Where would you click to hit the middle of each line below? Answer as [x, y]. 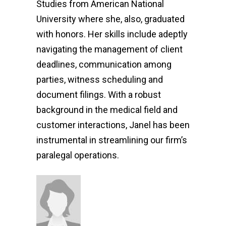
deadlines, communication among [104, 64]
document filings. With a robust [99, 95]
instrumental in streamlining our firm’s [112, 140]
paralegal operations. [78, 155]
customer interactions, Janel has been [113, 125]
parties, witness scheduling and [100, 79]
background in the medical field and [107, 110]
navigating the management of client [109, 49]
